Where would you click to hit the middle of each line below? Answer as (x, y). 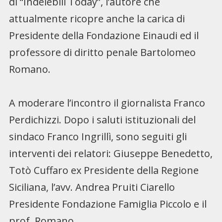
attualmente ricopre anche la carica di (97, 19)
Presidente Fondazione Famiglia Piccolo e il (108, 204)
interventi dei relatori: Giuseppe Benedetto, (111, 154)
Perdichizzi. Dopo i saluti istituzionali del (102, 120)
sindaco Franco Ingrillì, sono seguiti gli (98, 137)
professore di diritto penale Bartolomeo (102, 53)
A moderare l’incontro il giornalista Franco (107, 103)
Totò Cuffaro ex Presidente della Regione (104, 170)
